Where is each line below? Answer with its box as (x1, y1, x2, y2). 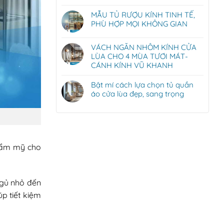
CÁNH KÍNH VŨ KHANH (91, 60, 173, 70)
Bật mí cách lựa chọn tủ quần (91, 80, 193, 89)
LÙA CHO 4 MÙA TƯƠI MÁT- (91, 51, 188, 61)
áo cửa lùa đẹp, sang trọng (91, 89, 184, 98)
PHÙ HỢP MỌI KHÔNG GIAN (91, 19, 187, 28)
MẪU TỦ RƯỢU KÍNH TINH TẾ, (91, 10, 195, 19)
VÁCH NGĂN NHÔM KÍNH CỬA (91, 42, 196, 52)
